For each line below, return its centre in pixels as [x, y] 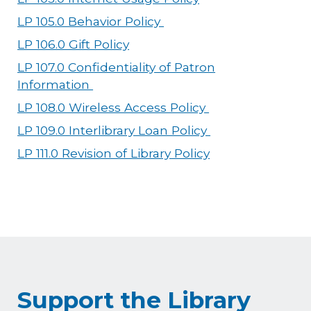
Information [56, 84]
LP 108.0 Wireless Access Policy [114, 107]
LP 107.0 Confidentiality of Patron [117, 67]
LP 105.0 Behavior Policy [91, 21]
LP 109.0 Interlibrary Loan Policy [114, 130]
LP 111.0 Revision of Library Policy [114, 153]
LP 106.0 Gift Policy [74, 44]
